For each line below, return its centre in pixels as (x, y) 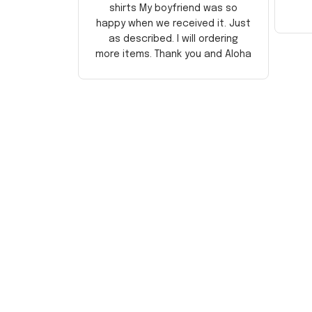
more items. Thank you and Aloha (173, 54)
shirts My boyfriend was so (173, 8)
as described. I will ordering (173, 39)
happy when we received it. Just (173, 23)
